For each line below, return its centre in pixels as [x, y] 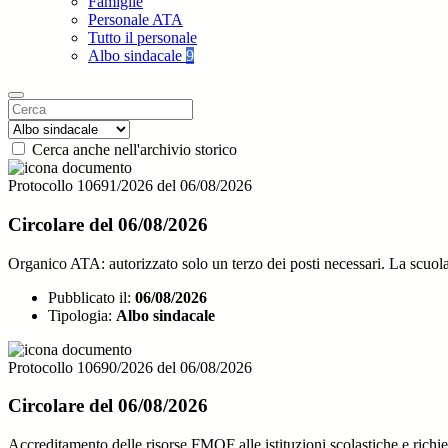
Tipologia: [80, 315]
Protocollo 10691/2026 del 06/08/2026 [130, 186]
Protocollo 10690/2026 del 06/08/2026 [130, 367]
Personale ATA [135, 20]
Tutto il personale [142, 38]
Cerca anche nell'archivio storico [134, 150]
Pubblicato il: [89, 297]
